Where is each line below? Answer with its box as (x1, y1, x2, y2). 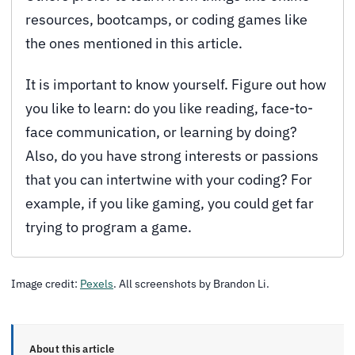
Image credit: (11, 275, 80, 291)
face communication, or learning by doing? (25, 123, 297, 142)
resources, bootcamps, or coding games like (25, 10, 307, 29)
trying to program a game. (25, 218, 192, 237)
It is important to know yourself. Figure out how (25, 75, 326, 94)
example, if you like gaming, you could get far (25, 194, 314, 213)
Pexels (80, 275, 113, 291)
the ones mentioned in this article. (25, 34, 242, 53)
